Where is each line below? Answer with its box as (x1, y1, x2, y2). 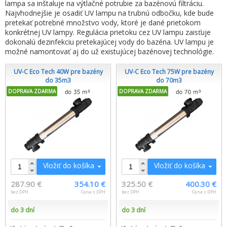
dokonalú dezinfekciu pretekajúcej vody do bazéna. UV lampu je (5, 36, 214, 47)
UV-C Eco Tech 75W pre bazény (124, 67, 214, 76)
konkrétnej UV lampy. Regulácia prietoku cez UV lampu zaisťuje (5, 27, 211, 37)
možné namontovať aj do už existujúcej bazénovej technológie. (5, 46, 214, 56)
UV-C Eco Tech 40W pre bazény (13, 67, 103, 76)
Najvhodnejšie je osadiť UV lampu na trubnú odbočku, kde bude (5, 8, 214, 18)
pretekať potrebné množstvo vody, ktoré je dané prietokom (5, 17, 201, 27)
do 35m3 (45, 75, 71, 85)
